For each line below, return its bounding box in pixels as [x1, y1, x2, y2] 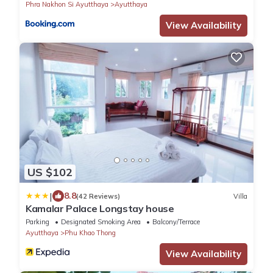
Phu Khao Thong [65, 229, 116, 238]
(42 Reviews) [76, 191, 120, 200]
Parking [26, 218, 49, 227]
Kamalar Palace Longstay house [26, 202, 174, 215]
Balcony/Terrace [152, 218, 200, 227]
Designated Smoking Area [61, 218, 141, 227]
